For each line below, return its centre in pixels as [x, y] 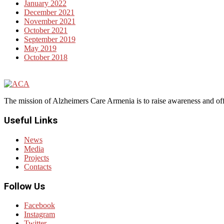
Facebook [39, 205]
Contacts [38, 166]
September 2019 [50, 39]
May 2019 [40, 48]
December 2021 [49, 12]
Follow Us [24, 186]
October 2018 [46, 57]
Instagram [39, 214]
